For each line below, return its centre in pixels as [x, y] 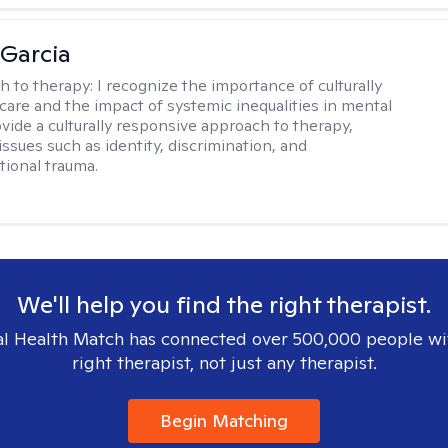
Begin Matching [224, 420]
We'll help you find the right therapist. [224, 304]
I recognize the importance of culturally [240, 85]
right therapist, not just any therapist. [224, 362]
